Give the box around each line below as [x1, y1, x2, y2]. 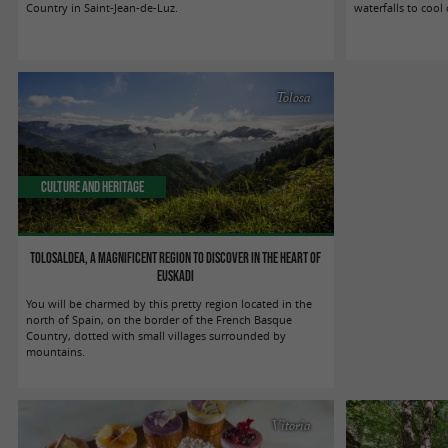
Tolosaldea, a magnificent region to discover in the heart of [30, 249, 322, 266]
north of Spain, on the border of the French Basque [26, 312, 293, 327]
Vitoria [272, 416, 312, 435]
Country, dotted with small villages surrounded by [26, 328, 287, 343]
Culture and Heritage [40, 177, 144, 195]
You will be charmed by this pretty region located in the [26, 296, 313, 311]
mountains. [26, 344, 86, 359]
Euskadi [157, 267, 195, 284]
